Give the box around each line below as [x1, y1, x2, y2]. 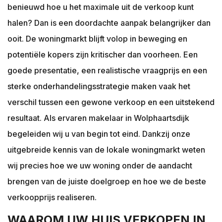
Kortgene [22, 176, 55, 186]
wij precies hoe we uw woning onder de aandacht [7, 161, 192, 170]
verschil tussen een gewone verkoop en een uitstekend [7, 97, 215, 107]
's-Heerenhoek [22, 17, 76, 27]
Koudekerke [22, 192, 65, 202]
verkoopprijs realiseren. [7, 192, 97, 202]
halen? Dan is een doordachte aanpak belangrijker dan [7, 18, 211, 28]
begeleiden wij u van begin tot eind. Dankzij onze [7, 129, 190, 139]
